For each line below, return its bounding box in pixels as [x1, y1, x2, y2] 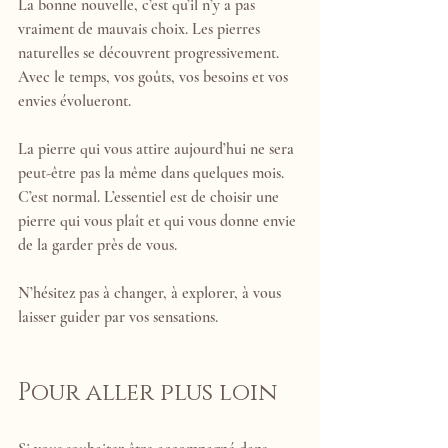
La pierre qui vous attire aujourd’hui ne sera [18, 138, 298, 159]
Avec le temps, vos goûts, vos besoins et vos [18, 66, 292, 87]
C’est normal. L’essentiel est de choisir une [18, 186, 283, 207]
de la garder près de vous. [18, 234, 177, 255]
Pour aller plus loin [18, 376, 278, 409]
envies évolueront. [18, 90, 131, 111]
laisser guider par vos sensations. [18, 306, 218, 327]
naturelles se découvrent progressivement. [18, 42, 283, 63]
